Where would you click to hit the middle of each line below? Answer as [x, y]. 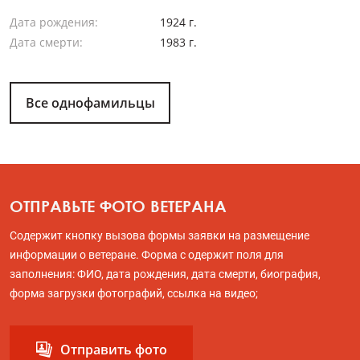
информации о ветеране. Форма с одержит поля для [147, 255]
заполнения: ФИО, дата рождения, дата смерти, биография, [165, 274]
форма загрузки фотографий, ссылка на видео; [134, 294]
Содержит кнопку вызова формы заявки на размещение [160, 236]
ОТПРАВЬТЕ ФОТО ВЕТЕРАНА [118, 206]
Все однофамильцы [90, 103]
